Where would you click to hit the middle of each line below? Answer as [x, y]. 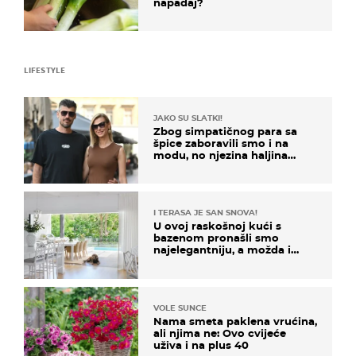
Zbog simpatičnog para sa [225, 132]
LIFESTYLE [44, 70]
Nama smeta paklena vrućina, [235, 321]
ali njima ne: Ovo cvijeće [220, 333]
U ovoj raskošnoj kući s [217, 226]
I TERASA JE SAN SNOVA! [205, 213]
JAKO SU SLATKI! [188, 118]
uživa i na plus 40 [201, 344]
